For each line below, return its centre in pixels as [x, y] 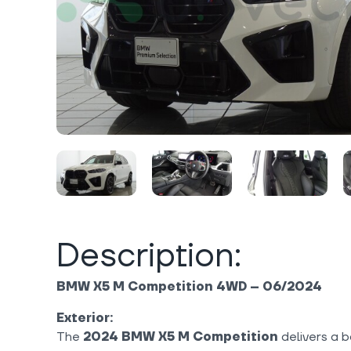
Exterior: [85, 318]
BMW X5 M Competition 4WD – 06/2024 [189, 287]
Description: [149, 257]
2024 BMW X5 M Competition [181, 337]
